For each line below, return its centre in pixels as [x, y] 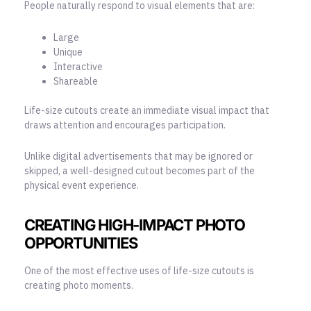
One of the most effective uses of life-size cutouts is [139, 270]
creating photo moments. [79, 285]
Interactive [78, 66]
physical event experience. [82, 186]
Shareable [76, 81]
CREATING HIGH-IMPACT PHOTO [135, 225]
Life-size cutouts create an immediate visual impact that [147, 110]
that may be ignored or [202, 157]
